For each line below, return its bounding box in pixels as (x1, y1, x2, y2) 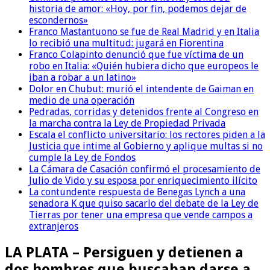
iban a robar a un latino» (29, 72, 136, 84)
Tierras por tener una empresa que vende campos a (29, 209, 253, 221)
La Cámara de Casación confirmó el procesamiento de (29, 163, 260, 175)
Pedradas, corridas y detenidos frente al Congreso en (29, 106, 259, 118)
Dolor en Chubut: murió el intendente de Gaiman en (29, 83, 254, 95)
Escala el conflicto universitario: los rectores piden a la (29, 129, 265, 141)
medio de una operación (29, 95, 134, 107)
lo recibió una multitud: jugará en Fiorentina (29, 37, 224, 49)
